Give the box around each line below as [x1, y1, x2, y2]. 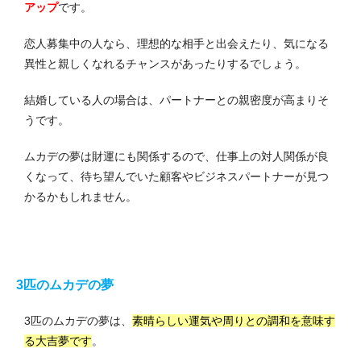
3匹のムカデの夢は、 [24, 314, 132, 328]
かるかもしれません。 [24, 190, 137, 204]
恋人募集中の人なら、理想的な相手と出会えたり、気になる [24, 37, 329, 51]
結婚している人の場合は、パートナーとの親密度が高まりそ [24, 93, 329, 107]
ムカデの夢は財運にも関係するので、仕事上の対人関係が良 [24, 150, 329, 164]
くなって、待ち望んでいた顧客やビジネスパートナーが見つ [24, 170, 329, 184]
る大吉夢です [24, 334, 92, 348]
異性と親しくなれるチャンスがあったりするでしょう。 [24, 57, 306, 71]
